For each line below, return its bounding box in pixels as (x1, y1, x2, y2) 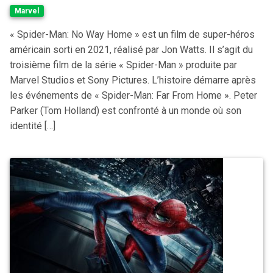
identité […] (10, 120, 55, 132)
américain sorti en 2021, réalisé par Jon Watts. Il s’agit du (10, 44, 253, 55)
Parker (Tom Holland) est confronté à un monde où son (10, 105, 241, 116)
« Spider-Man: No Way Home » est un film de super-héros (10, 29, 255, 40)
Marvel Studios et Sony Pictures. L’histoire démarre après (10, 74, 256, 86)
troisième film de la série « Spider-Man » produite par (10, 59, 237, 71)
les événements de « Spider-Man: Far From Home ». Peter (10, 90, 257, 101)
